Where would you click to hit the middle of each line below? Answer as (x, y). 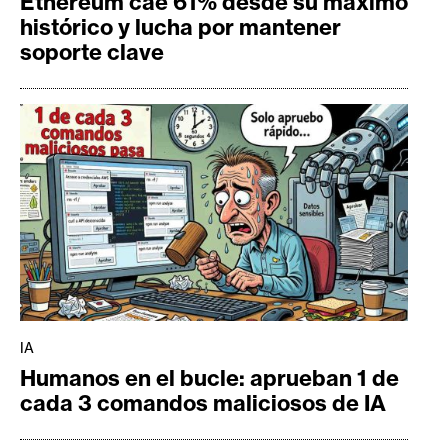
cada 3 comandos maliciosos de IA (203, 403)
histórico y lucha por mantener (180, 27)
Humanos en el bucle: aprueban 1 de (209, 378)
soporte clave (92, 52)
